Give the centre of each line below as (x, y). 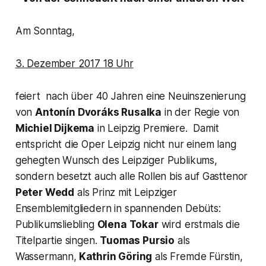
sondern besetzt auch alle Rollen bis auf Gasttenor (132, 176)
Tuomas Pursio (137, 240)
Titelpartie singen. (58, 240)
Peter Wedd (45, 192)
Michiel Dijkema (55, 128)
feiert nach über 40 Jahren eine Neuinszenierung (130, 96)
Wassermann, (46, 256)
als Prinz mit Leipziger (126, 192)
